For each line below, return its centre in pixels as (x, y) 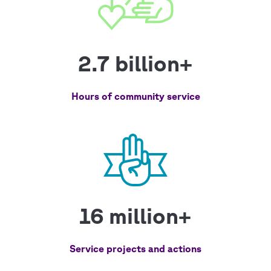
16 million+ (135, 216)
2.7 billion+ (135, 63)
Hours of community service (135, 96)
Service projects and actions (135, 249)
